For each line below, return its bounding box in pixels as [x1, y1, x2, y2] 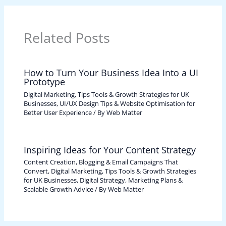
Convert [24, 166, 48, 176]
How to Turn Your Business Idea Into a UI [24, 67, 199, 79]
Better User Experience [24, 107, 92, 117]
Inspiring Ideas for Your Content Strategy [24, 143, 196, 156]
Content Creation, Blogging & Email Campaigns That [24, 157, 179, 167]
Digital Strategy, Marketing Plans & [80, 176, 183, 185]
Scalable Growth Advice [24, 185, 94, 194]
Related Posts [24, 28, 110, 47]
